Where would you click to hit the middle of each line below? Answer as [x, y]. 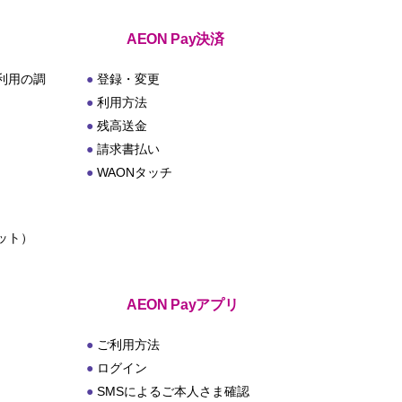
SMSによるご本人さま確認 [174, 391]
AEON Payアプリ [183, 305]
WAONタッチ [135, 172]
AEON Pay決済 [175, 39]
